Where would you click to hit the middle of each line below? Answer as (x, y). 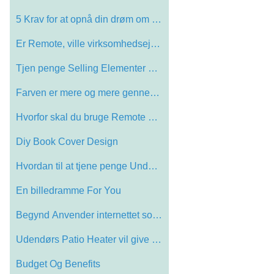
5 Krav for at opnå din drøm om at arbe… (157, 19)
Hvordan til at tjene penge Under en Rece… (153, 166)
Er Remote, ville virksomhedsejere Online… (155, 43)
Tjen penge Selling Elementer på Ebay (153, 68)
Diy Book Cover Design (67, 141)
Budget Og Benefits (58, 264)
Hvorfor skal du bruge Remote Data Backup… (153, 117)
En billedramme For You (68, 190)
